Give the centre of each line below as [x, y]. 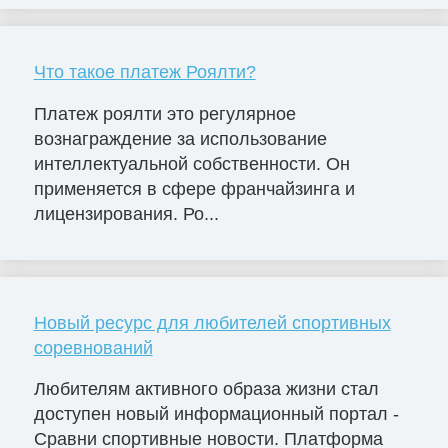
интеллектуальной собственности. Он [191, 163]
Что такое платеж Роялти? [144, 71]
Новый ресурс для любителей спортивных [212, 322]
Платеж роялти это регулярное [164, 113]
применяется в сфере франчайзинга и [194, 188]
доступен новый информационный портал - [216, 414]
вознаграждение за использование [180, 138]
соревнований [93, 347]
